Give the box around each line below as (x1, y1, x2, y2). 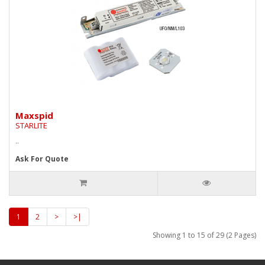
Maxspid (15, 109, 53, 121)
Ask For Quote (15, 153, 69, 164)
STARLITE (15, 119, 47, 131)
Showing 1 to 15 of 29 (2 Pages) (153, 230, 256, 240)
